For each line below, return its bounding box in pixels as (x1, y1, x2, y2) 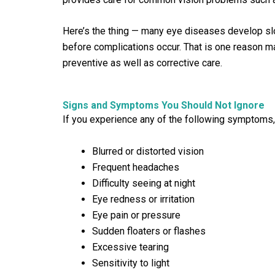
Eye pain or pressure (92, 209, 180, 221)
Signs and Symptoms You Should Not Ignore (63, 99, 265, 111)
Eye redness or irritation (92, 193, 195, 205)
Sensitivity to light (92, 257, 169, 269)
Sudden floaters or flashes (92, 225, 206, 237)
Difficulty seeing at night (92, 177, 195, 189)
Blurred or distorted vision (92, 145, 204, 157)
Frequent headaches (92, 161, 179, 173)
